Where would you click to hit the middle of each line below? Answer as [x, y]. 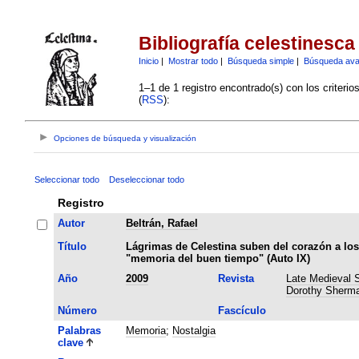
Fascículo [242, 310]
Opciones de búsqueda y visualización [125, 139]
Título [72, 246]
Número [77, 310]
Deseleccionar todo [146, 179]
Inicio [148, 61]
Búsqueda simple [260, 61]
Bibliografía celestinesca [246, 44]
